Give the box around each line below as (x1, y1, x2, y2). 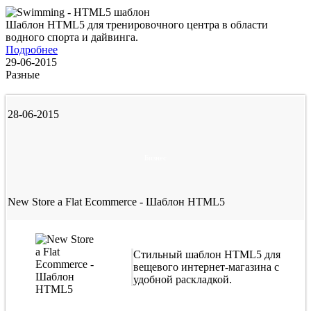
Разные (6, 69, 40, 81)
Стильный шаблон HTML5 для (133, 249, 280, 261)
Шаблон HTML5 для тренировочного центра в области (6, 19, 268, 31)
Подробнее (6, 44, 58, 56)
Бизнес (144, 153, 167, 162)
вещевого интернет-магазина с (133, 261, 279, 274)
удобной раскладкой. (133, 274, 235, 286)
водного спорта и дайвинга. (6, 31, 138, 44)
